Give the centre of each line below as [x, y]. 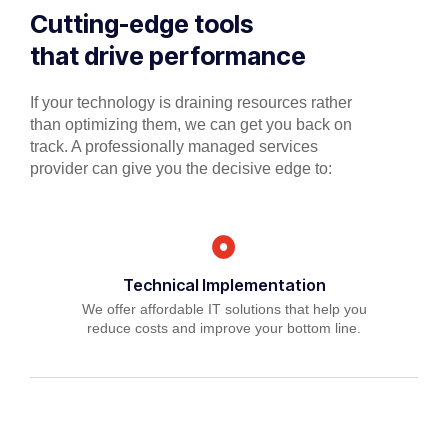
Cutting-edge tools [141, 23]
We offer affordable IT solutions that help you [224, 309]
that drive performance [168, 55]
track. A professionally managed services [174, 146]
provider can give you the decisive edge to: [181, 168]
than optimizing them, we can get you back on [191, 124]
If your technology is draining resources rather [191, 102]
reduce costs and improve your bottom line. [224, 328]
